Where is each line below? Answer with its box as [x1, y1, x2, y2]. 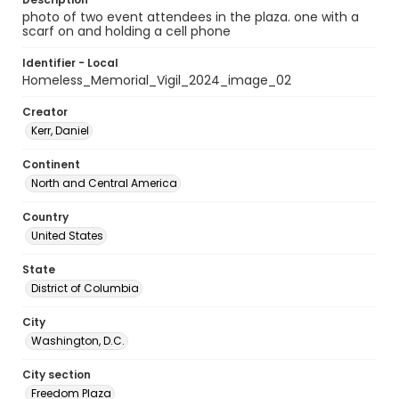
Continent [22, 157, 80, 172]
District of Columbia [31, 281, 139, 296]
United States [31, 228, 103, 243]
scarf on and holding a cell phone [22, 22, 231, 40]
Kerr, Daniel [31, 123, 89, 138]
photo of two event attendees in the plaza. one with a [22, 8, 359, 26]
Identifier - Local [22, 55, 118, 70]
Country [22, 209, 69, 224]
